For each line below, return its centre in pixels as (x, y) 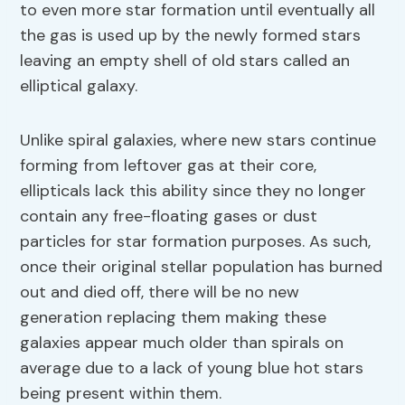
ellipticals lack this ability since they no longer (193, 191)
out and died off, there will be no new (160, 292)
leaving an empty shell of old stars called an (185, 61)
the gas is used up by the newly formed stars (191, 36)
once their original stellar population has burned (202, 267)
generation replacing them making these (174, 318)
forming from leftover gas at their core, (169, 166)
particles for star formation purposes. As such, (196, 242)
